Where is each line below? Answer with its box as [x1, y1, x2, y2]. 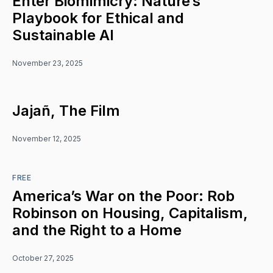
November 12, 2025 [12, 134, 81, 144]
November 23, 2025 [12, 58, 83, 68]
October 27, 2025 [12, 253, 74, 263]
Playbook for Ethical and [12, 9, 184, 27]
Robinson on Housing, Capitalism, [12, 204, 248, 222]
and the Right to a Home [12, 221, 182, 239]
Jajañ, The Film [12, 102, 120, 120]
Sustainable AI [12, 26, 114, 44]
